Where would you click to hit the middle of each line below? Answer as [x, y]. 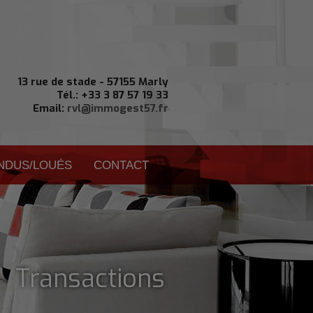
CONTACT [121, 165]
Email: [50, 108]
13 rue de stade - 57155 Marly [93, 82]
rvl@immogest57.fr [118, 108]
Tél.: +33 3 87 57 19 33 [112, 95]
